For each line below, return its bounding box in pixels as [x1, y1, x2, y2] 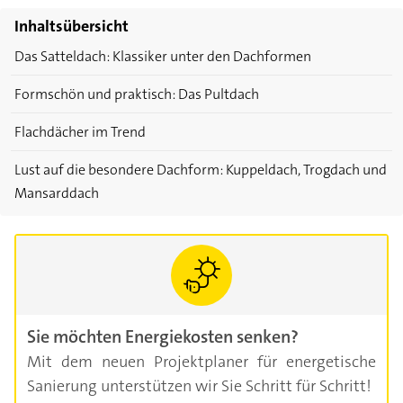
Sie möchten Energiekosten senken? [27, 325, 299, 349]
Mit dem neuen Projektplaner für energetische [27, 351, 376, 373]
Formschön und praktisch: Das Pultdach [14, 85, 259, 104]
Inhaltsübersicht [14, 15, 129, 38]
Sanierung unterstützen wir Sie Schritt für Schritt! [27, 375, 372, 398]
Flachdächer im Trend [14, 122, 146, 142]
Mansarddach [14, 184, 99, 203]
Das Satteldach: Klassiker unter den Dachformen [14, 47, 311, 67]
